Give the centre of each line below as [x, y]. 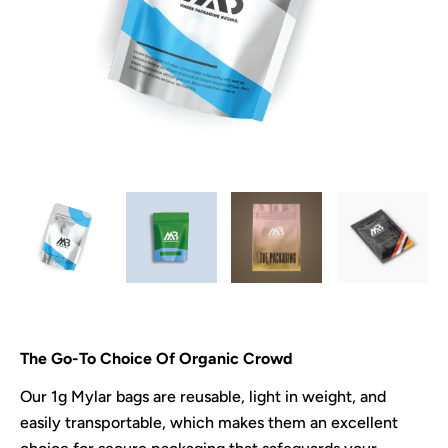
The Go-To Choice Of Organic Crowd [156, 359]
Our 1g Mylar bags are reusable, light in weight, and [203, 396]
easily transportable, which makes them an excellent [209, 422]
